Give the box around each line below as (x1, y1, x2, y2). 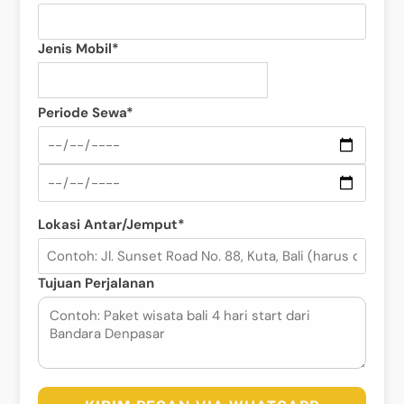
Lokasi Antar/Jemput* (38, 215, 186, 234)
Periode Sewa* (38, 103, 134, 122)
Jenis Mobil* (38, 39, 120, 58)
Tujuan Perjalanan (38, 273, 155, 292)
